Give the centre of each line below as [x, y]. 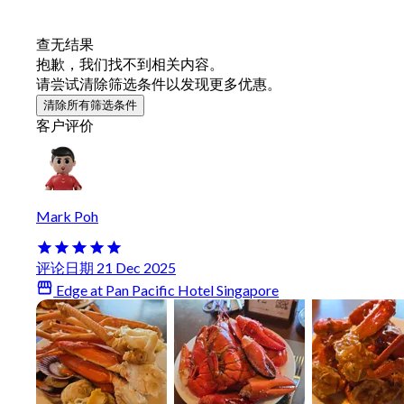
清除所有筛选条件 [90, 106]
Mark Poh [67, 216]
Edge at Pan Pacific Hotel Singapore [166, 290]
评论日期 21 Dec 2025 [106, 268]
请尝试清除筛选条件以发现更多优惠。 [159, 84]
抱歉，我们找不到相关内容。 [130, 64]
